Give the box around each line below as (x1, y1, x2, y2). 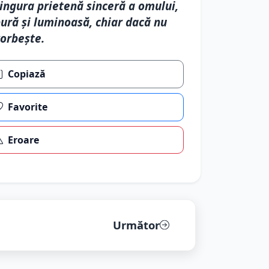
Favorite (8, 100, 48, 114)
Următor (112, 217, 160, 233)
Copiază (8, 67, 46, 81)
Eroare (8, 133, 40, 147)
